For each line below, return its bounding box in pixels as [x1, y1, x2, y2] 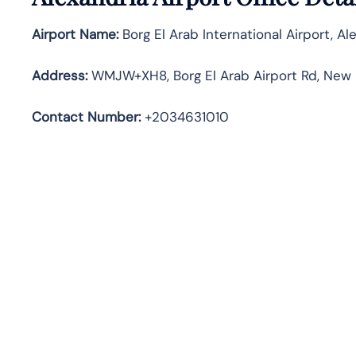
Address [32, 66, 85, 84]
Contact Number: [32, 107, 141, 126]
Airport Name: [32, 25, 118, 43]
